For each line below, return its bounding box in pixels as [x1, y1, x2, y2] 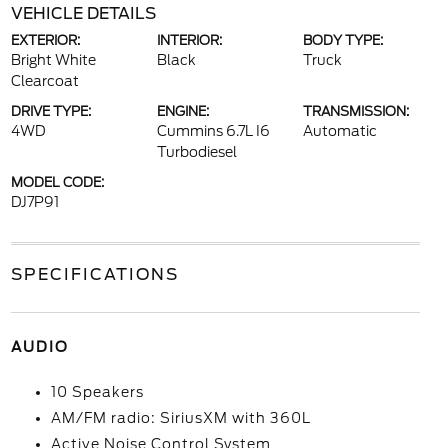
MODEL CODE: [10, 175, 104, 190]
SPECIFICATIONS [10, 265, 179, 284]
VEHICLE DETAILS [10, 4, 156, 23]
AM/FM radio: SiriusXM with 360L [50, 410, 311, 426]
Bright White [10, 52, 96, 68]
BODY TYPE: [303, 33, 384, 48]
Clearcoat [10, 73, 79, 89]
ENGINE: [156, 104, 209, 119]
